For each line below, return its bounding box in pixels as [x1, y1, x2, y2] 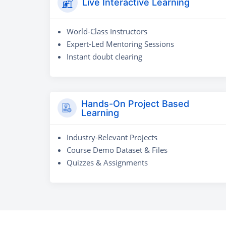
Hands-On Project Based [81, 98, 190, 109]
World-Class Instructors [67, 26, 147, 36]
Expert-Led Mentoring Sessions [67, 38, 174, 49]
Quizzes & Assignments [67, 157, 148, 167]
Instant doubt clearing [67, 51, 142, 62]
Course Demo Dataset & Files [67, 144, 167, 155]
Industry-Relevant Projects [67, 132, 157, 142]
